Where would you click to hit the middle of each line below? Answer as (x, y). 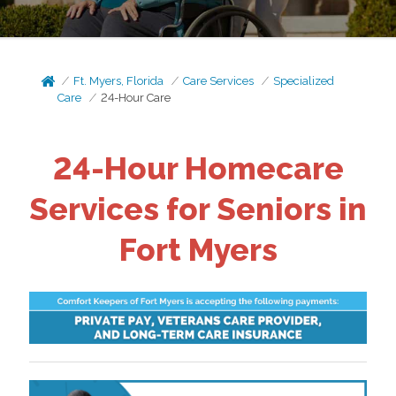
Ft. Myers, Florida (119, 81)
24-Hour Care (136, 98)
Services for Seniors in (198, 209)
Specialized (304, 81)
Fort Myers (198, 250)
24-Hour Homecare (198, 168)
